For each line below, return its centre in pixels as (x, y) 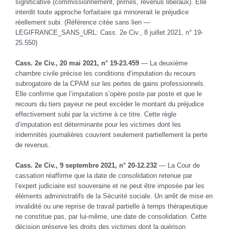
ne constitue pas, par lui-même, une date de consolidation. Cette (111, 216)
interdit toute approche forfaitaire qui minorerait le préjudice (102, 12)
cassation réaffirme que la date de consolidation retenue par (104, 175)
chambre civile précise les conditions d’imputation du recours (106, 73)
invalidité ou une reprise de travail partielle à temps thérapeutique (111, 206)
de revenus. (33, 145)
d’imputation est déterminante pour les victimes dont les (98, 124)
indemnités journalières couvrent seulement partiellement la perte (111, 134)
